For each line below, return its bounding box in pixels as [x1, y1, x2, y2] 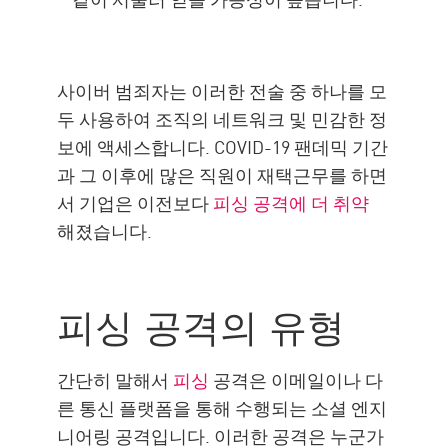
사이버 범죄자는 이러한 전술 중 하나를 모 [57, 77, 388, 104]
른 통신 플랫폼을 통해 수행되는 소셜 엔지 [57, 394, 388, 421]
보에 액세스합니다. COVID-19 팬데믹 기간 [57, 133, 389, 160]
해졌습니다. [57, 217, 153, 244]
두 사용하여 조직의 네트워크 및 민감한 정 [57, 105, 388, 132]
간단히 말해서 [57, 366, 174, 393]
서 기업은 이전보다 [57, 189, 214, 216]
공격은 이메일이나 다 [209, 366, 384, 393]
